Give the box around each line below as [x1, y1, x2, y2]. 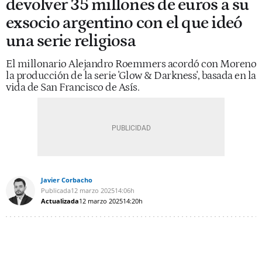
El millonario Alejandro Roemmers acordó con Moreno [6, 57, 256, 70]
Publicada [41, 185, 71, 195]
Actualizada [41, 196, 79, 205]
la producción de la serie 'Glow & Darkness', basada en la [6, 69, 256, 82]
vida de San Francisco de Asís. [6, 81, 139, 94]
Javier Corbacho [41, 175, 92, 184]
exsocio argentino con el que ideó [6, 13, 243, 33]
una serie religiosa [6, 31, 136, 51]
